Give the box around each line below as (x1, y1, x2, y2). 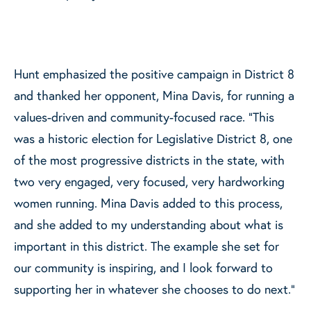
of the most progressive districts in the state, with (14, 151, 285, 169)
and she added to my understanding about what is (14, 216, 283, 233)
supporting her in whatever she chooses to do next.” (14, 280, 295, 298)
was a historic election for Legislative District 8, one (14, 130, 292, 147)
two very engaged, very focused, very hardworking (14, 173, 285, 190)
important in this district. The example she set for (14, 237, 279, 255)
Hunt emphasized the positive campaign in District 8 (14, 65, 294, 83)
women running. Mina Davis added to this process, (14, 194, 283, 212)
